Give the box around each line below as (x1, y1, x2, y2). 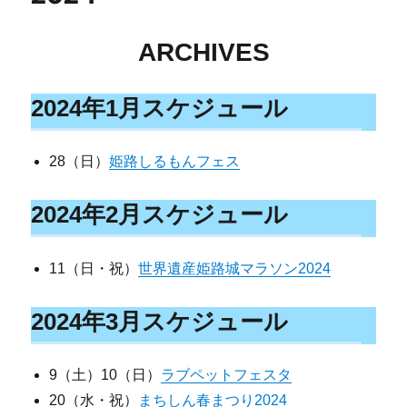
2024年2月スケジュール (31, 202, 289, 228)
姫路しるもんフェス (109, 154, 241, 170)
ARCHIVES (137, 38, 270, 66)
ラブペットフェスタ (161, 367, 293, 383)
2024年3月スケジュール (31, 308, 289, 334)
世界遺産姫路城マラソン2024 (138, 260, 332, 276)
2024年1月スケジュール (31, 95, 289, 121)
